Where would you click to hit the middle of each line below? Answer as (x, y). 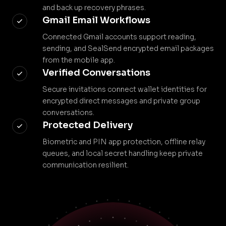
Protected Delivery (88, 125)
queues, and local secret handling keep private (123, 153)
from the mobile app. (79, 60)
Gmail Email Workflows (96, 20)
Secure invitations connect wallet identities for (125, 89)
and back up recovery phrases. (94, 8)
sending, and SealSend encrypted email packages (128, 48)
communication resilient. (86, 165)
